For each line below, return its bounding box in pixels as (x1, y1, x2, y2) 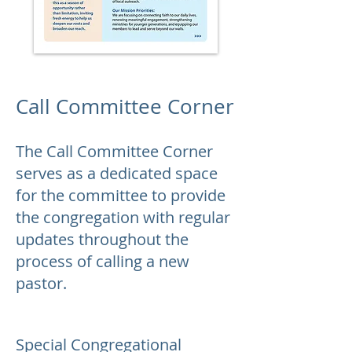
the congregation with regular (16, 207, 230, 228)
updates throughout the (16, 229, 189, 250)
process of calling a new (16, 251, 189, 272)
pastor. (16, 273, 67, 294)
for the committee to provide (16, 185, 225, 206)
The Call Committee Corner (16, 141, 213, 162)
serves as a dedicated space (16, 163, 218, 184)
